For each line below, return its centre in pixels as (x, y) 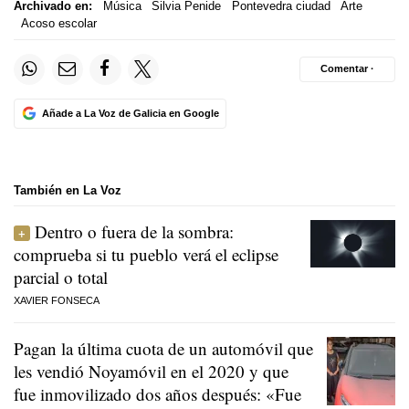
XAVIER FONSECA (57, 301)
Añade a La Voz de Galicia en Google (130, 113)
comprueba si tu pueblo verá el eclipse (146, 255)
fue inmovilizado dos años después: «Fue (157, 394)
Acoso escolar (58, 24)
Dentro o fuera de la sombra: (134, 232)
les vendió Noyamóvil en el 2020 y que (151, 372)
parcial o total (61, 278)
